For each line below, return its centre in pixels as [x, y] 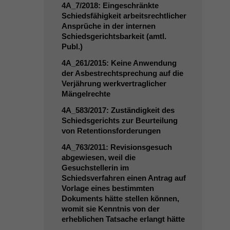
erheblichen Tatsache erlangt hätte [123, 219]
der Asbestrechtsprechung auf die [122, 73]
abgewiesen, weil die [98, 157]
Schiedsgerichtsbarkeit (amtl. [114, 36]
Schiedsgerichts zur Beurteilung [119, 120]
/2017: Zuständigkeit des [131, 110]
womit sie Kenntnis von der [110, 209]
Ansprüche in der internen [108, 26]
